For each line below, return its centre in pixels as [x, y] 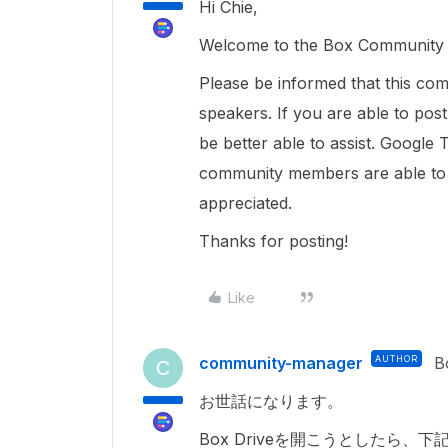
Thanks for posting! [276, 241]
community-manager [281, 363]
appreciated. [248, 203]
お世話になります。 [271, 401]
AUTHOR [396, 358]
